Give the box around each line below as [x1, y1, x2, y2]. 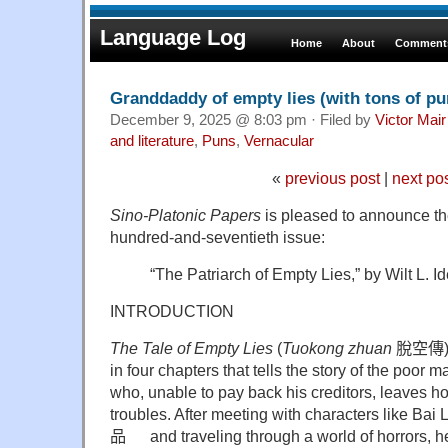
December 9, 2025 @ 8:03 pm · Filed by [110, 111, 375, 128]
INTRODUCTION [110, 301, 234, 320]
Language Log [100, 25, 246, 50]
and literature [110, 132, 194, 149]
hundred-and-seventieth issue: [110, 227, 325, 246]
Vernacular [244, 132, 314, 149]
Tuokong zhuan [282, 338, 392, 357]
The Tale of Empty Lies [110, 338, 273, 357]
